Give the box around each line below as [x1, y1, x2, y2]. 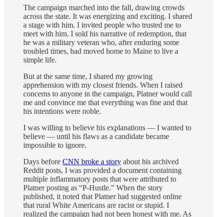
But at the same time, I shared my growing [23, 72, 153, 80]
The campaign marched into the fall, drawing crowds [23, 3, 185, 12]
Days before [23, 157, 62, 166]
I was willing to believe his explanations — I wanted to [23, 123, 191, 132]
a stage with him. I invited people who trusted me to [23, 20, 181, 29]
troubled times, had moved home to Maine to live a [23, 46, 178, 55]
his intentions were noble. [23, 107, 101, 115]
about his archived [121, 157, 179, 166]
